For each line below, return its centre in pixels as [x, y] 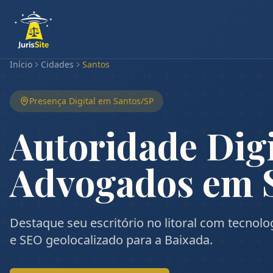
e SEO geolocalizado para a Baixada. [111, 240]
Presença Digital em [71, 101]
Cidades [57, 64]
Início [21, 64]
